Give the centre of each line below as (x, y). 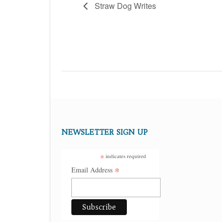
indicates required (125, 156)
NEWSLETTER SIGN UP (105, 132)
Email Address (93, 169)
